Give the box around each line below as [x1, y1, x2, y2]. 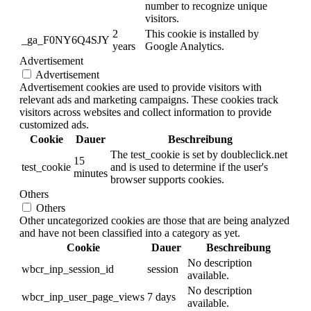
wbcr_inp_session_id [22, 262, 114, 275]
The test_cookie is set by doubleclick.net [110, 148, 287, 160]
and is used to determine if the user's [110, 160, 268, 173]
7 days [147, 290, 176, 303]
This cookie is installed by [145, 27, 259, 40]
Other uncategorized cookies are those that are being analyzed [19, 214, 289, 226]
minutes [74, 167, 108, 179]
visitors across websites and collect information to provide [19, 106, 271, 118]
